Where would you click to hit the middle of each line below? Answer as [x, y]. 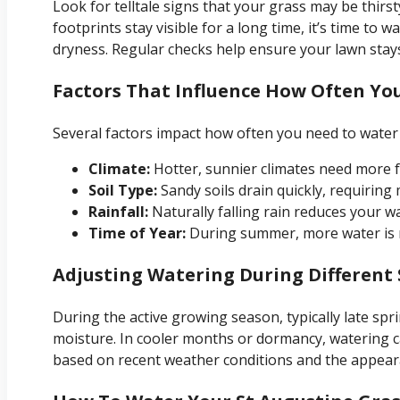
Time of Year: [137, 233]
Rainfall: [118, 211]
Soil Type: [123, 190]
